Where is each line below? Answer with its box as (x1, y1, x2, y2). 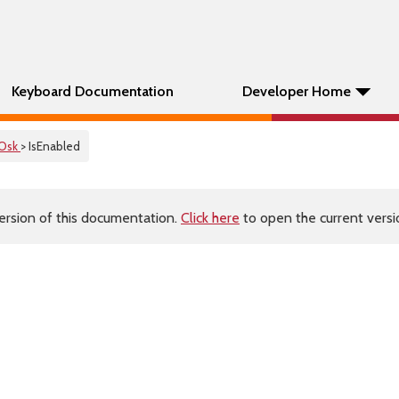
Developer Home (242, 83, 351, 100)
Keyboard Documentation (12, 83, 174, 100)
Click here (181, 209, 240, 226)
